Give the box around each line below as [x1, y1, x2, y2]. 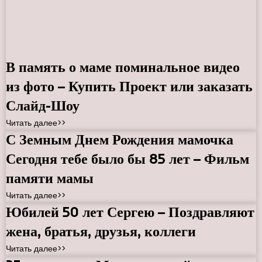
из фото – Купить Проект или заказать [6, 75, 253, 98]
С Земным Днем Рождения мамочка [6, 128, 233, 151]
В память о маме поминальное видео [6, 56, 240, 78]
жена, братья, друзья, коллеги [6, 220, 196, 243]
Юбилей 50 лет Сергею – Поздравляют [6, 201, 254, 223]
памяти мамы [6, 167, 94, 189]
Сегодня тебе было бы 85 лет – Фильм [6, 147, 249, 170]
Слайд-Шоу [6, 94, 80, 117]
